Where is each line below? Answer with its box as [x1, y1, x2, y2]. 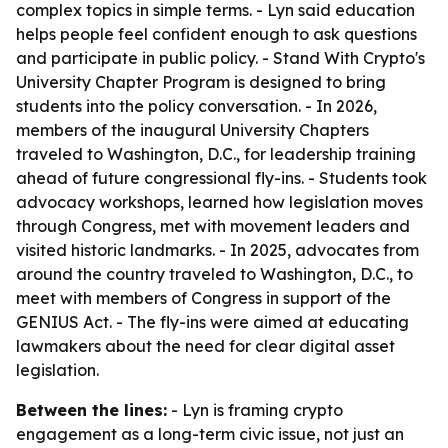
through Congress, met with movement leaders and [16, 216, 410, 236]
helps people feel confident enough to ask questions [16, 24, 417, 44]
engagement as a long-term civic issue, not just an [16, 424, 404, 444]
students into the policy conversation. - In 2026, [16, 96, 377, 116]
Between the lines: [16, 400, 167, 420]
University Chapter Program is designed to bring [16, 72, 386, 92]
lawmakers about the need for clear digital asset [16, 336, 395, 356]
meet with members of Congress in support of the [16, 288, 391, 308]
